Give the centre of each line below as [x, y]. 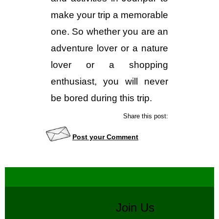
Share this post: [146, 116]
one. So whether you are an [109, 32]
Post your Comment [105, 137]
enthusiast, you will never [109, 81]
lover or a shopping [109, 65]
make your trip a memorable [109, 15]
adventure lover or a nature [109, 48]
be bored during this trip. [101, 98]
